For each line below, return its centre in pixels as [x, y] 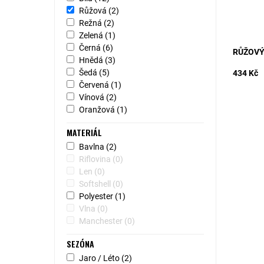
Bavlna [92, 147]
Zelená [92, 35]
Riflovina [95, 159]
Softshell [95, 184]
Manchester [101, 221]
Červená [95, 85]
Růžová [93, 11]
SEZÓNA [80, 244]
